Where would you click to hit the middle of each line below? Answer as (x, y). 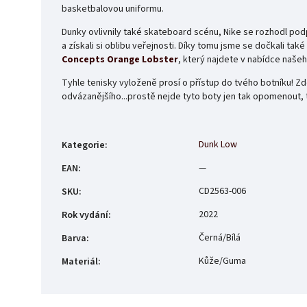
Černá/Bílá (220, 238)
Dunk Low (218, 145)
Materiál (80, 262)
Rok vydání (85, 215)
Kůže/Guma (222, 261)
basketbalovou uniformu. (113, 9)
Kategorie (83, 145)
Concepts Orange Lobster (120, 60)
